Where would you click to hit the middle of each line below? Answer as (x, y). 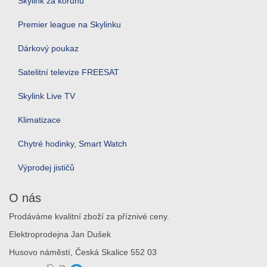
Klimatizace (39, 120)
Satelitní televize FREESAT (69, 72)
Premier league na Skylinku (69, 24)
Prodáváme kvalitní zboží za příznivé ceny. (89, 216)
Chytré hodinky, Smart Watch (72, 144)
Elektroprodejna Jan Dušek (60, 234)
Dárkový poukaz (48, 48)
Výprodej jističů (46, 167)
